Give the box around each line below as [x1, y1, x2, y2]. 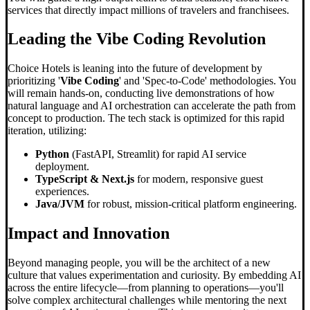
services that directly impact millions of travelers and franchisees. [8, 3, 289, 16]
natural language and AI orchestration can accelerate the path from [8, 100, 295, 112]
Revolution [184, 30, 266, 48]
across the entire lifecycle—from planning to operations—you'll [8, 282, 284, 294]
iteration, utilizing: [8, 125, 86, 137]
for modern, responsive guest [134, 173, 263, 185]
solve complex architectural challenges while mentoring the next [8, 294, 286, 307]
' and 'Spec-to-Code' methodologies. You [119, 75, 296, 87]
